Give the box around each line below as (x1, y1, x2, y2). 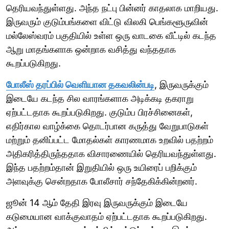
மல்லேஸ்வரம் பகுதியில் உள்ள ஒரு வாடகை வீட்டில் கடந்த (6, 30, 216, 41)
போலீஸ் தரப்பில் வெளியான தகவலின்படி (6, 79, 154, 90)
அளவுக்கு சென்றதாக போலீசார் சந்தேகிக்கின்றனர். (6, 175, 197, 187)
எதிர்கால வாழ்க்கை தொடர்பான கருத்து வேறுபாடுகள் (6, 120, 209, 131)
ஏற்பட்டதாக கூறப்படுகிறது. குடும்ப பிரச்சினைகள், (6, 106, 193, 118)
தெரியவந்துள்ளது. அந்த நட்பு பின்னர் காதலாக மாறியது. (6, 2, 218, 13)
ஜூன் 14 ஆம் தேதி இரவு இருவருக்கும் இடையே (6, 197, 188, 208)
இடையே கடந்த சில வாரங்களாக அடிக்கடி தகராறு (6, 93, 194, 104)
